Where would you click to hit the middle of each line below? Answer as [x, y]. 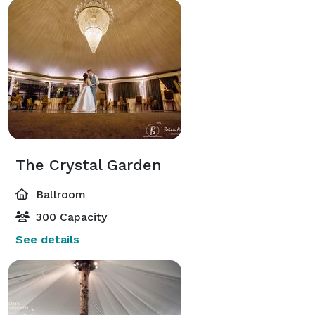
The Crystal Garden [89, 165]
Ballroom [59, 194]
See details [47, 239]
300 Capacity [70, 217]
